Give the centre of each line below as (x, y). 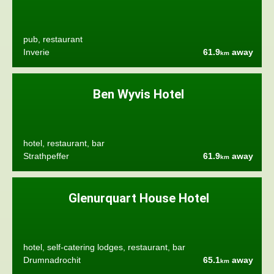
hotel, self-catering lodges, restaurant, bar (104, 248)
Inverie (36, 52)
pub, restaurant (53, 40)
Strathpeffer (46, 156)
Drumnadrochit (52, 260)
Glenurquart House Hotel (139, 198)
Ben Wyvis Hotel (139, 94)
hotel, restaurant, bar (64, 144)
